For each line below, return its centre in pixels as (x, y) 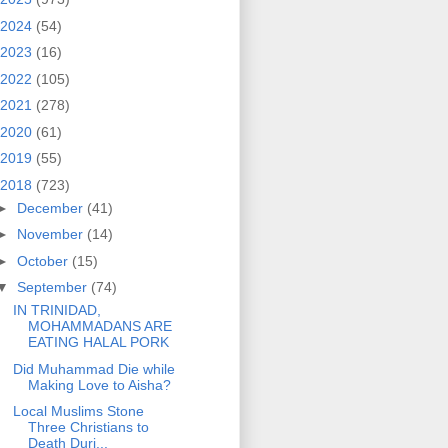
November (51, 234)
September (53, 287)
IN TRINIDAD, (56, 310)
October (44, 260)
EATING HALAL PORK (98, 342)
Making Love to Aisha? (99, 384)
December (51, 207)
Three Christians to (88, 427)
